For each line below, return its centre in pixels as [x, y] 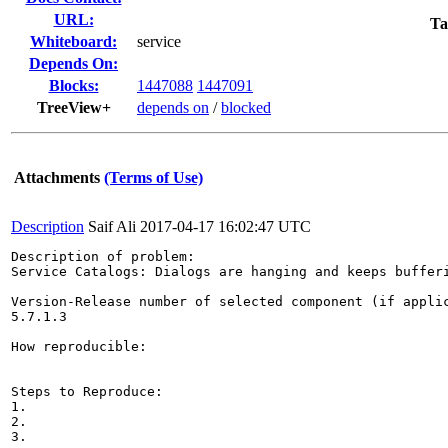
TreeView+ [73, 107]
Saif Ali [112, 226]
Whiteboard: [73, 41]
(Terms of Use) [153, 177]
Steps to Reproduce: [87, 391]
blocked [246, 107]
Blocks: [73, 85]
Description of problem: [103, 256]
